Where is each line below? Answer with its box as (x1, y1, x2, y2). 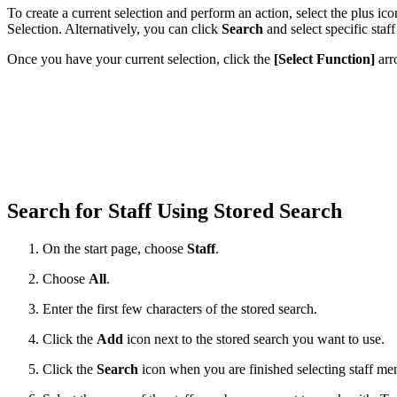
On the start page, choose (43, 241, 187, 257)
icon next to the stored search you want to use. (123, 331, 385, 347)
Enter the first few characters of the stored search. (43, 301, 317, 317)
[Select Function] (274, 51, 375, 67)
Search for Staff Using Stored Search (7, 199, 347, 223)
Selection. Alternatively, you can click (7, 21, 222, 37)
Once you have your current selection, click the (7, 51, 274, 67)
